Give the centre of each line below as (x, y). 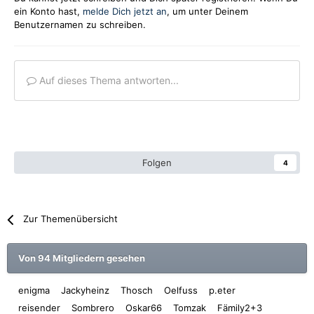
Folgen (157, 163)
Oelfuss (181, 291)
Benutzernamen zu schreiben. (80, 25)
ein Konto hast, (48, 12)
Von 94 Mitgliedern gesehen (82, 258)
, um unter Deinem (207, 12)
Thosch (137, 291)
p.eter (222, 291)
